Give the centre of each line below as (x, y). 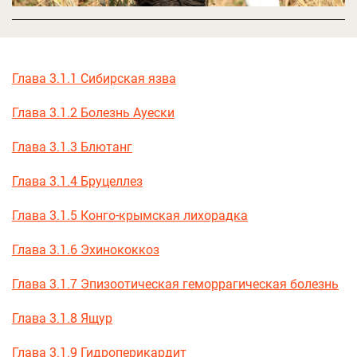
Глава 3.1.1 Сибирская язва (94, 78)
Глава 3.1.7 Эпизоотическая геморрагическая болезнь (175, 284)
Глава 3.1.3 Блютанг (72, 147)
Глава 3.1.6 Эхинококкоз (86, 249)
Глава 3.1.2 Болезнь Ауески (93, 112)
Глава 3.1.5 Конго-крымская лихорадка (130, 215)
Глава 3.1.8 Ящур (62, 318)
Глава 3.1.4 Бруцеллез (77, 181)
